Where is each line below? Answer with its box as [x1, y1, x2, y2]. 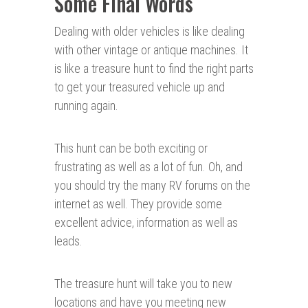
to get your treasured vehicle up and [54, 80, 225, 95]
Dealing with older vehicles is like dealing [54, 24, 245, 39]
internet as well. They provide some [54, 197, 222, 212]
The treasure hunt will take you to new [54, 276, 232, 291]
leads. [54, 234, 82, 249]
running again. [54, 98, 118, 113]
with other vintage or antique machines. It [54, 43, 248, 58]
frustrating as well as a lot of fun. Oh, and [54, 159, 243, 175]
